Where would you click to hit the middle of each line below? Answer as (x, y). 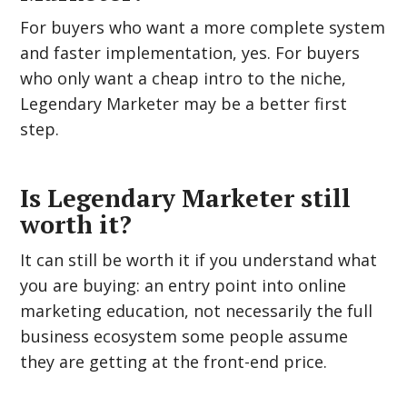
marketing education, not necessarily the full (197, 311)
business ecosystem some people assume (184, 336)
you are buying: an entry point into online (184, 285)
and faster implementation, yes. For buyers (190, 53)
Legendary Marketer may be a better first (184, 104)
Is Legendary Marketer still (186, 198)
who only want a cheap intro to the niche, (184, 78)
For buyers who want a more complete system (203, 27)
